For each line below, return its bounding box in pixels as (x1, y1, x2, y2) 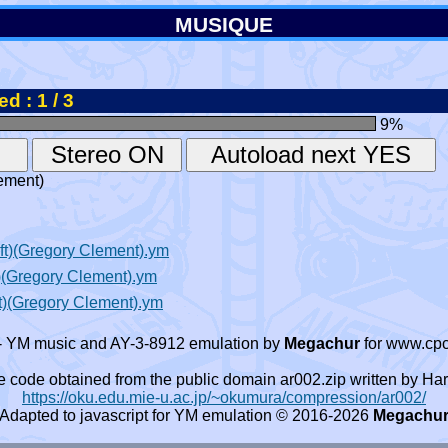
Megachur (284, 335, 360, 352)
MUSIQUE (175, 13, 273, 36)
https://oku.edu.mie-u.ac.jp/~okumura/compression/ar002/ (22, 389, 426, 406)
